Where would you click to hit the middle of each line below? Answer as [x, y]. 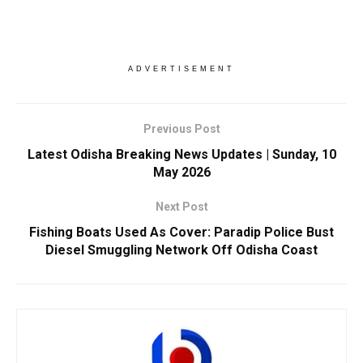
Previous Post [181, 128]
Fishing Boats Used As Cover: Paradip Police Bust [181, 232]
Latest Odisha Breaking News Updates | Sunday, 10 [181, 154]
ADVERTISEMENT [181, 68]
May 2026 [181, 172]
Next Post [181, 206]
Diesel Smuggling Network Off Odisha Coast [181, 250]
